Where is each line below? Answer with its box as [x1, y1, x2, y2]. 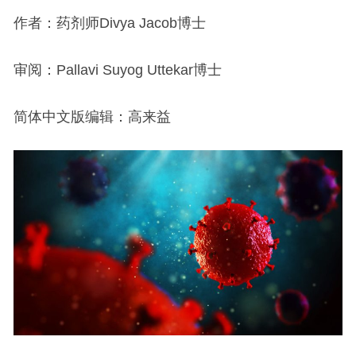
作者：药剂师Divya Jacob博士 [13, 15, 206, 32]
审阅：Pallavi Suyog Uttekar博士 [13, 62, 222, 79]
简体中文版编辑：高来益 [13, 109, 171, 126]
